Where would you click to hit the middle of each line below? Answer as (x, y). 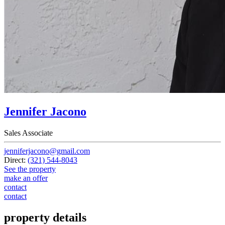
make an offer (26, 178)
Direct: (16, 160)
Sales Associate (28, 133)
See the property (30, 169)
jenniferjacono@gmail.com (47, 151)
